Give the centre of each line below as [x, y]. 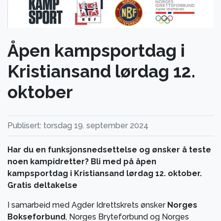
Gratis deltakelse [42, 185]
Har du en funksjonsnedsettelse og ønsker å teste [109, 149]
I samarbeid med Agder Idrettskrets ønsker [87, 205]
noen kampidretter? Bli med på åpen [82, 161]
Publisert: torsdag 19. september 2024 [78, 125]
